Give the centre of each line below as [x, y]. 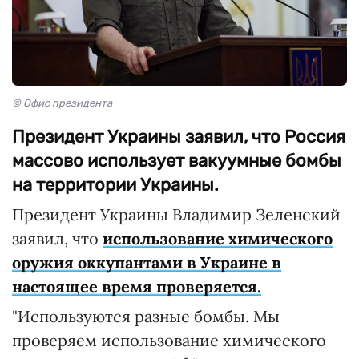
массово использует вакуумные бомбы [177, 161]
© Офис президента [62, 103]
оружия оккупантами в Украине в [147, 263]
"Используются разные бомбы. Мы [146, 317]
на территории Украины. [115, 185]
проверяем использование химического [169, 341]
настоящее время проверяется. [137, 287]
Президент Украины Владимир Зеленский [176, 215]
